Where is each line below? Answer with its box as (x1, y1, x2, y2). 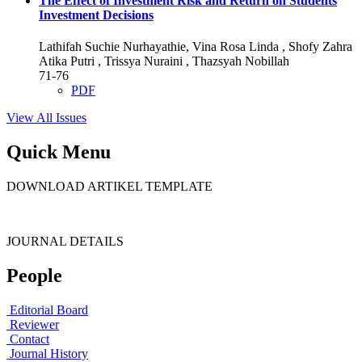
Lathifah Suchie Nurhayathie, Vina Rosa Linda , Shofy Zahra (39, 40, 352, 54)
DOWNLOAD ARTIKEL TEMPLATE (6, 179, 213, 194)
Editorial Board (10, 303, 88, 318)
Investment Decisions (39, 8, 154, 23)
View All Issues (6, 111, 86, 125)
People (6, 265, 62, 287)
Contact (10, 332, 49, 347)
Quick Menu (6, 141, 111, 163)
